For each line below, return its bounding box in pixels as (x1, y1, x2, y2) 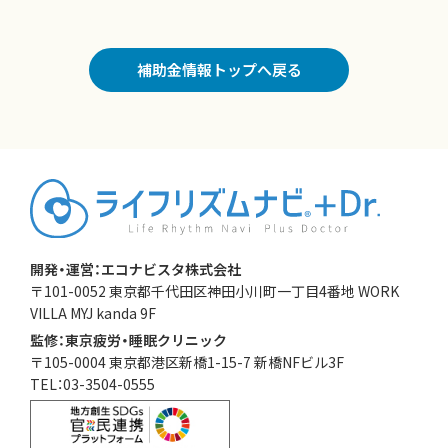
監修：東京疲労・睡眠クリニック (30, 329, 227, 350)
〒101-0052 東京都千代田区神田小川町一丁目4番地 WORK (30, 280, 399, 301)
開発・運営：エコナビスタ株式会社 (30, 258, 241, 279)
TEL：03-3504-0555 (30, 373, 155, 394)
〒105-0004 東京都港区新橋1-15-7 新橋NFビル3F (30, 351, 344, 372)
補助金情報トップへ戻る (136, 59, 302, 81)
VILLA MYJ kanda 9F (30, 302, 156, 323)
